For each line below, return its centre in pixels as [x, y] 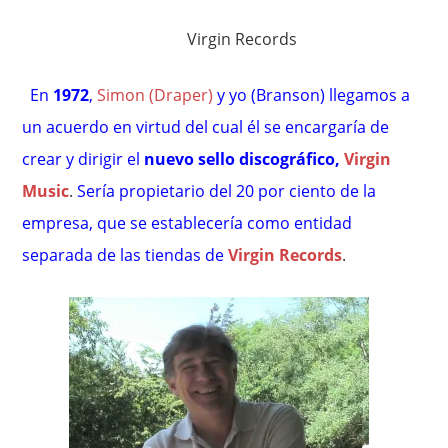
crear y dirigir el [83, 159]
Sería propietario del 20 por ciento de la [225, 191]
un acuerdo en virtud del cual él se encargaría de [206, 127]
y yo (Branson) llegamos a [314, 95]
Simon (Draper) [157, 95]
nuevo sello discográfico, [242, 159]
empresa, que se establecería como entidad [187, 223]
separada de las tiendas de [125, 255]
